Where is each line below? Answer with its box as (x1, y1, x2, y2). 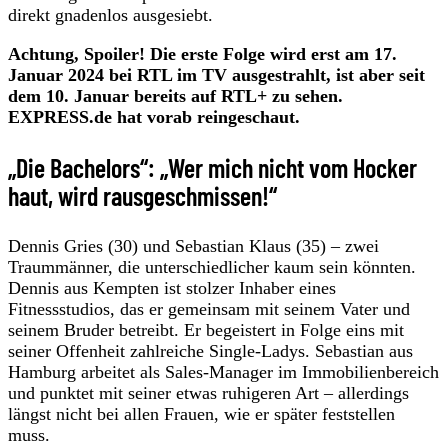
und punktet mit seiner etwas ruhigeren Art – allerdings (8, 382, 409, 403)
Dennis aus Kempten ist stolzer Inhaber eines (8, 277, 336, 298)
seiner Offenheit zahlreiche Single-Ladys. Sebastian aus (8, 340, 413, 361)
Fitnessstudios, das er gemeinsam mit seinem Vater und (8, 298, 410, 319)
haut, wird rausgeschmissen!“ (8, 179, 277, 211)
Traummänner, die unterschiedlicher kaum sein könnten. (8, 256, 416, 277)
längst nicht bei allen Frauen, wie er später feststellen (8, 403, 395, 424)
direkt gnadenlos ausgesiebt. (8, 4, 213, 25)
